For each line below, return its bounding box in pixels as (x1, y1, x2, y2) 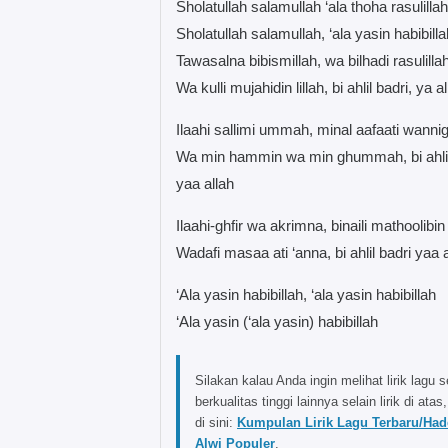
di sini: (195, 414, 237, 430)
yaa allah (176, 174, 234, 192)
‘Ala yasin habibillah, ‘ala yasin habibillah (176, 285, 436, 303)
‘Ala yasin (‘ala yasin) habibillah (176, 312, 378, 330)
